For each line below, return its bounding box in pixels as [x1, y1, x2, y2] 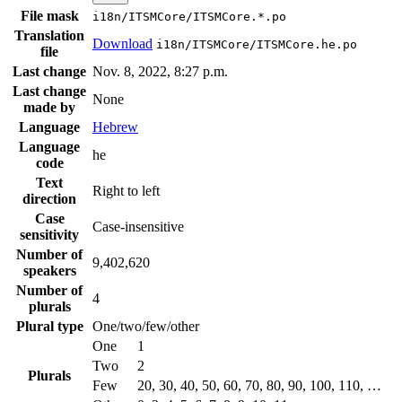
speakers [22, 263, 76, 279]
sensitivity [20, 227, 79, 243]
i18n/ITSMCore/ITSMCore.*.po [92, 10, 286, 24]
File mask [20, 8, 79, 24]
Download [92, 36, 153, 52]
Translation [14, 28, 84, 44]
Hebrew [92, 119, 138, 135]
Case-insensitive [92, 219, 184, 235]
